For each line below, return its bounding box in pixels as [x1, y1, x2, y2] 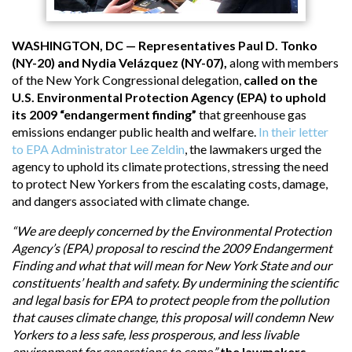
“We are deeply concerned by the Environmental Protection [12, 222, 332, 238]
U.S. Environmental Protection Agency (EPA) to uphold [12, 89, 326, 104]
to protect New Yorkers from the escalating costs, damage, [12, 175, 328, 191]
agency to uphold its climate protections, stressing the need [12, 158, 328, 174]
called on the [244, 71, 317, 87]
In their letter [258, 123, 328, 139]
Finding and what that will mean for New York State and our [12, 257, 332, 273]
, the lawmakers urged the [185, 141, 321, 156]
